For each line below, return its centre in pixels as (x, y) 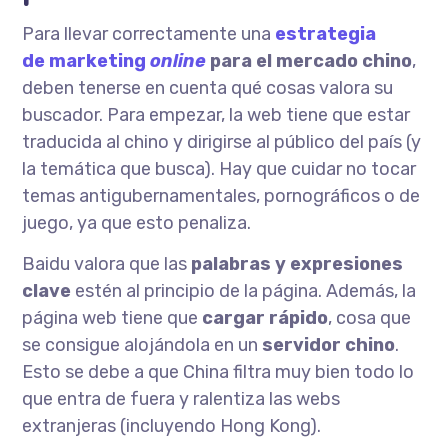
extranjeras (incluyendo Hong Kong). (172, 426)
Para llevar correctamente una (149, 34)
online (178, 61)
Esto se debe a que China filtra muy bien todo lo (218, 372)
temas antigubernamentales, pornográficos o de (221, 196)
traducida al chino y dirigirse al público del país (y (222, 142)
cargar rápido (265, 318)
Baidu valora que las (107, 264)
